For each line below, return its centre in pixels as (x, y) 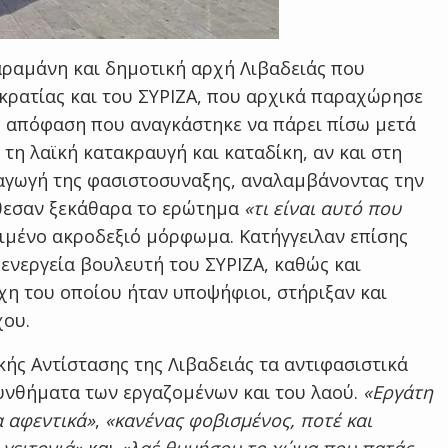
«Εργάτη (398, 392)
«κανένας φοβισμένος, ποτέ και (238, 420)
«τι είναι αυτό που (322, 208)
